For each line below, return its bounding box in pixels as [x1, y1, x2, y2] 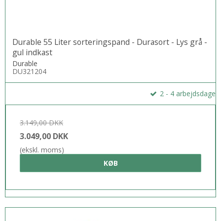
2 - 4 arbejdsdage [158, 89, 216, 99]
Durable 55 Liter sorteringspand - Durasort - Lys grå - [12, 36, 207, 47]
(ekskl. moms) [20, 145, 64, 155]
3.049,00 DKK [20, 131, 68, 142]
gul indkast [12, 46, 52, 58]
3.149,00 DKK [20, 118, 63, 128]
